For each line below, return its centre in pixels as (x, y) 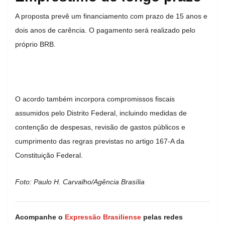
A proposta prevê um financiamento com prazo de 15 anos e (111, 16)
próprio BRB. (35, 44)
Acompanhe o (40, 217)
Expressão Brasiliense (103, 217)
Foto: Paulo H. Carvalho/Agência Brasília (80, 182)
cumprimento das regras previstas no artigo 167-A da (100, 141)
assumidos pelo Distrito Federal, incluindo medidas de (101, 113)
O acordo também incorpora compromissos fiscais (95, 99)
